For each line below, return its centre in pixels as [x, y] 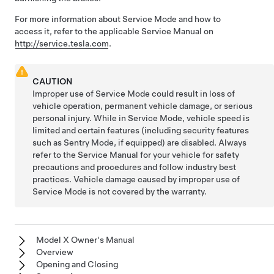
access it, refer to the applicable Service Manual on [114, 31]
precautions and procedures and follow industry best [135, 167]
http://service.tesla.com [62, 43]
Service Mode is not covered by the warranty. [120, 191]
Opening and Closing [77, 264]
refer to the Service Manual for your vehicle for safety [136, 155]
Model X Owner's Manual [85, 240]
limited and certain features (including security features [141, 130]
